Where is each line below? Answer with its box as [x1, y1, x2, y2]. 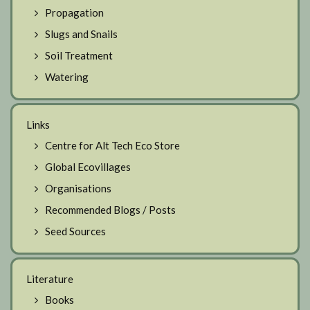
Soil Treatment [45, 48, 113, 62]
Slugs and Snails [45, 27, 118, 40]
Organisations [45, 181, 111, 194]
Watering [45, 70, 89, 83]
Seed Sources [45, 224, 106, 237]
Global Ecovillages [45, 160, 131, 173]
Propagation [45, 6, 104, 19]
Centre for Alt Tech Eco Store [45, 138, 180, 152]
